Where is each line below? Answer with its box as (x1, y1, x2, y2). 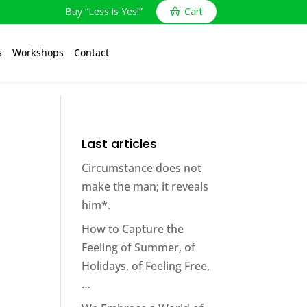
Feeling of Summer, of (82, 240, 196, 255)
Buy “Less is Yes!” (64, 5, 143, 18)
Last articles (82, 135, 158, 152)
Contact (73, 46, 109, 59)
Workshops (12, 46, 64, 59)
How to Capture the (82, 221, 184, 236)
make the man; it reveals (82, 179, 209, 194)
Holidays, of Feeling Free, (82, 258, 210, 273)
